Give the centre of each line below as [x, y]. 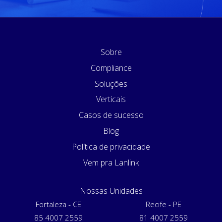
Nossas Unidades [111, 191]
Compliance [111, 68]
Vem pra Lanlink [111, 162]
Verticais [111, 99]
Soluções [111, 83]
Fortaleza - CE [58, 204]
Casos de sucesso [111, 115]
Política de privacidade [111, 147]
